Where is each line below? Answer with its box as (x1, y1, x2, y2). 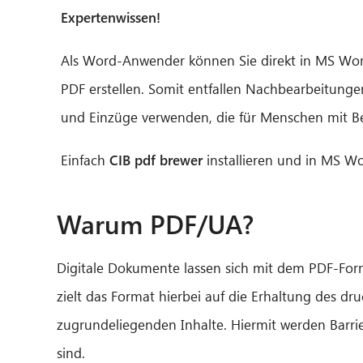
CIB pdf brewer (109, 150, 203, 169)
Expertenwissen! (61, 7, 160, 27)
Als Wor (61, 50, 109, 70)
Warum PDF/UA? (57, 204, 254, 241)
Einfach (61, 150, 109, 169)
